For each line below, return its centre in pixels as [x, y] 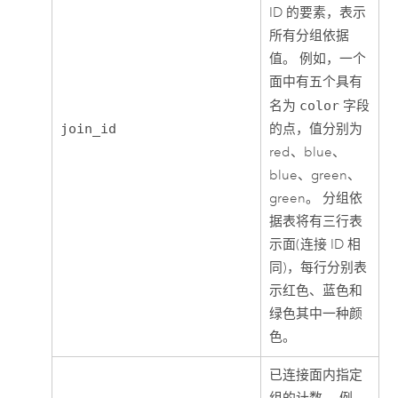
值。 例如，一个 [318, 60]
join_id [89, 129]
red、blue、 [308, 153]
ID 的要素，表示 [318, 13]
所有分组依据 [310, 36]
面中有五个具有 [316, 83]
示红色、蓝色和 [316, 291]
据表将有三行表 [316, 222]
